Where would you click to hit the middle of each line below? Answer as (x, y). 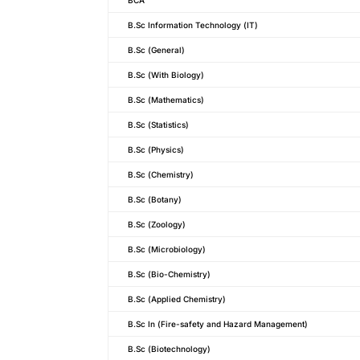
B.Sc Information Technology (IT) (193, 25)
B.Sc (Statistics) (159, 124)
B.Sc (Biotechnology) (170, 348)
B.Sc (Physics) (156, 149)
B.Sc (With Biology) (166, 74)
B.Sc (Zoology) (157, 224)
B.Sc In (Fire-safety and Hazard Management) (218, 323)
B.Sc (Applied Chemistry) (177, 299)
